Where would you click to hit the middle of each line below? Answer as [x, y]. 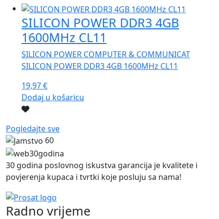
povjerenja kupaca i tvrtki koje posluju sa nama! [94, 177]
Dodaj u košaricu [53, 97]
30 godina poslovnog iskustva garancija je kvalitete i [102, 165]
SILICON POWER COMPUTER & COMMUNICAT [106, 54]
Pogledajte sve [33, 128]
